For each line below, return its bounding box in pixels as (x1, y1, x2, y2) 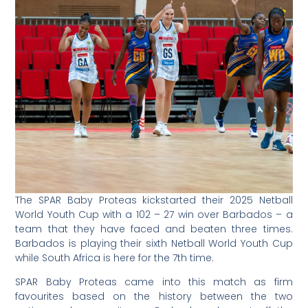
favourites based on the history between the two (15, 289, 293, 304)
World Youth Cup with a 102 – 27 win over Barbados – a (15, 207, 293, 221)
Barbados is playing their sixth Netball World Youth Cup (15, 236, 293, 250)
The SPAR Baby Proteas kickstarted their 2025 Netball (15, 192, 293, 207)
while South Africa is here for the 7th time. (15, 250, 214, 265)
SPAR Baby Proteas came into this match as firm (15, 275, 293, 289)
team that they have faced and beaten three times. (15, 221, 293, 236)
